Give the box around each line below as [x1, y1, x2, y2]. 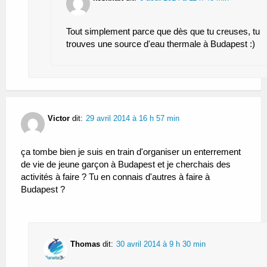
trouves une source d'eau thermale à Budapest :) [66, 38, 255, 49]
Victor [48, 113, 70, 123]
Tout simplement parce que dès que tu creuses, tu [66, 26, 260, 36]
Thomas [70, 239, 101, 249]
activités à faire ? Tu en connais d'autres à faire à [21, 171, 210, 182]
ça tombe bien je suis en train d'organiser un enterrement [21, 146, 241, 157]
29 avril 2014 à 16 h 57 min [86, 113, 179, 123]
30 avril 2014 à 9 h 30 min [116, 239, 206, 249]
